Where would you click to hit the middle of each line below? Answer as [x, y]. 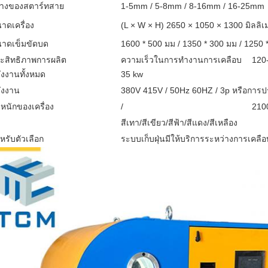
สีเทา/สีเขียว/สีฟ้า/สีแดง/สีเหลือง [179, 123]
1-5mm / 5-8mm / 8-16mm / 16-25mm [193, 6]
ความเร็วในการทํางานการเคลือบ [181, 60]
